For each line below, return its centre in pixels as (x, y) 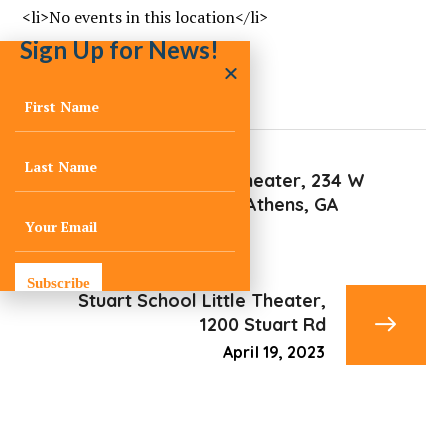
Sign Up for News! (119, 49)
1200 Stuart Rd (262, 324)
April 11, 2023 (171, 231)
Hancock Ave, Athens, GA (231, 204)
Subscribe (58, 282)
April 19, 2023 (274, 351)
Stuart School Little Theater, (201, 300)
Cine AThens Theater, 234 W (244, 180)
